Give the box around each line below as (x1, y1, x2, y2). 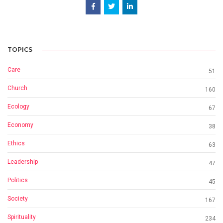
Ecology (7, 103, 29, 111)
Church (7, 85, 27, 92)
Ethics (7, 140, 25, 147)
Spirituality (7, 214, 36, 221)
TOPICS (7, 46, 32, 54)
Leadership (7, 158, 38, 166)
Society (7, 195, 28, 203)
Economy (7, 121, 33, 129)
